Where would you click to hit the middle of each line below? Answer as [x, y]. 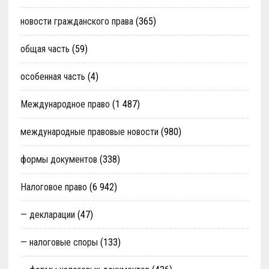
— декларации [47, 215]
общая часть [45, 49]
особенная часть [53, 77]
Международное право [65, 104]
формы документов [59, 160]
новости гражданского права [77, 22]
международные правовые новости [89, 132]
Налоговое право [53, 187]
